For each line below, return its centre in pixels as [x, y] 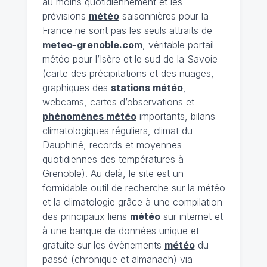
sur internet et [191, 217]
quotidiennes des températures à [113, 159]
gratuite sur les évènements [103, 245]
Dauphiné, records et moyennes [112, 145]
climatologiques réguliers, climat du [117, 131]
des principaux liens [86, 217]
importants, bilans [176, 117]
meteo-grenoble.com [92, 45]
